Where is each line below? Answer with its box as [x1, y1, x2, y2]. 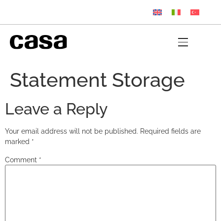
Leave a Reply [5, 100, 108, 118]
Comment [5, 156, 39, 164]
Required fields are [140, 127, 201, 136]
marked [5, 138, 32, 146]
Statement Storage [10, 68, 185, 92]
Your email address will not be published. [5, 127, 138, 136]
